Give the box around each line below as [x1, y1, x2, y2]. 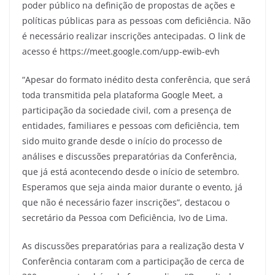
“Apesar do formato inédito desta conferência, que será [22, 73, 250, 85]
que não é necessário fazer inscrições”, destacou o [22, 196, 230, 208]
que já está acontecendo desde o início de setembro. [22, 165, 239, 177]
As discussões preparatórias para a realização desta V [22, 239, 244, 252]
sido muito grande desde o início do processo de [22, 134, 222, 147]
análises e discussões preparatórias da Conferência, [22, 150, 237, 162]
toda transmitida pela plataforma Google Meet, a [22, 88, 223, 101]
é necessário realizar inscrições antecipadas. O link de [22, 29, 246, 42]
